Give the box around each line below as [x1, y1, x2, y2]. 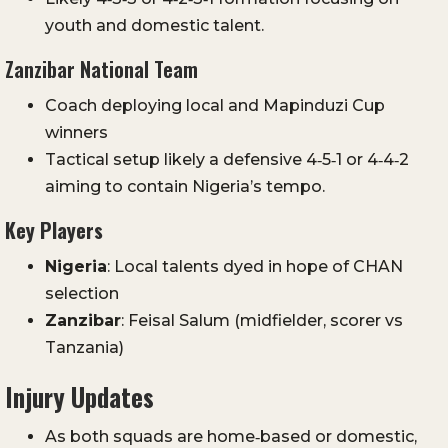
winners [45, 123, 108, 143]
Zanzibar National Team [5, 54, 198, 85]
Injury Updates [5, 378, 154, 416]
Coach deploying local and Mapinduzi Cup [45, 96, 385, 116]
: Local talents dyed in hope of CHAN [107, 257, 403, 277]
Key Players [5, 215, 103, 246]
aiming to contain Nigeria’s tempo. [45, 177, 325, 197]
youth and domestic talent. [45, 16, 264, 36]
